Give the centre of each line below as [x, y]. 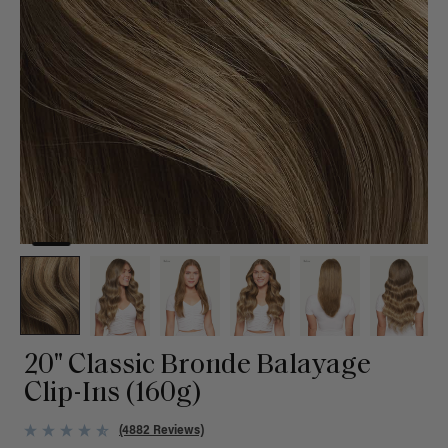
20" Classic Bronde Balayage [197, 366]
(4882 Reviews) [161, 430]
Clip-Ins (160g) [113, 394]
